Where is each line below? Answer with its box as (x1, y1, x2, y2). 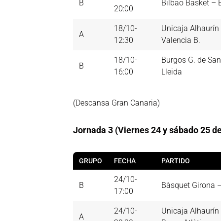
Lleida (161, 67, 182, 77)
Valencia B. (161, 36, 200, 45)
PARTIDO (161, 157, 190, 165)
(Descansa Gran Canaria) (73, 98, 160, 108)
